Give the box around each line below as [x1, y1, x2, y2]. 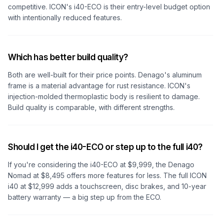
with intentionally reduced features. [8, 13, 122, 22]
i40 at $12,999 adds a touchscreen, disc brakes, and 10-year [8, 182, 206, 190]
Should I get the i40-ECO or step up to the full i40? [8, 142, 203, 152]
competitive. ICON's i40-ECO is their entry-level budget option [8, 2, 210, 11]
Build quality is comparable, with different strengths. [8, 103, 175, 111]
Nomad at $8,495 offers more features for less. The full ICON [8, 171, 207, 180]
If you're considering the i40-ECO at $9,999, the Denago [8, 160, 194, 169]
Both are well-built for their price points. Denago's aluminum [8, 71, 202, 79]
